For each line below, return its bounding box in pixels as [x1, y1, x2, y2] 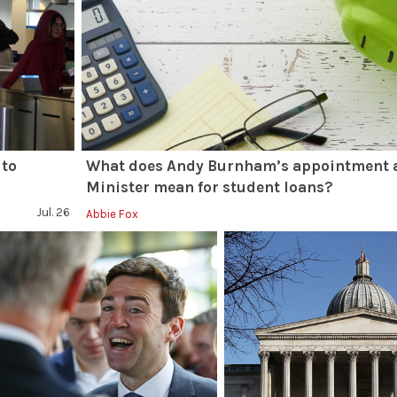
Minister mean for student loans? [86, 178, 334, 196]
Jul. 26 [36, 206, 71, 219]
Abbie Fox [86, 207, 139, 221]
